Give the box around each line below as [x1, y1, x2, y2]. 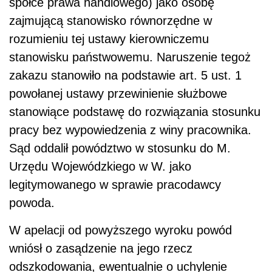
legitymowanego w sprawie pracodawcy [9, 178, 221, 192]
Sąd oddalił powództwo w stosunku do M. [9, 141, 231, 155]
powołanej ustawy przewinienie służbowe [9, 87, 227, 101]
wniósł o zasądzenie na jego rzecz [9, 242, 192, 256]
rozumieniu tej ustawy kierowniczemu [9, 32, 209, 46]
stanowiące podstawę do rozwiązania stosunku [9, 105, 260, 119]
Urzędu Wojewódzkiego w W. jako [9, 160, 191, 174]
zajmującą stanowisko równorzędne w [9, 14, 212, 28]
